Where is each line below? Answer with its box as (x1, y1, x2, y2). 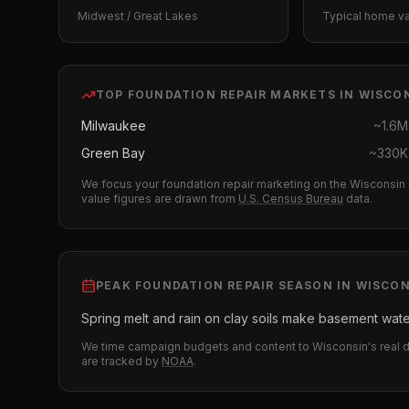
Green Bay (81, 145, 145, 161)
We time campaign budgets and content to (81, 340, 312, 353)
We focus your (81, 177, 162, 191)
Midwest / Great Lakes (78, 9, 198, 23)
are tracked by (81, 354, 159, 368)
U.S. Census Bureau (238, 192, 343, 205)
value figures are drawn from (81, 192, 236, 205)
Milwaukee (81, 118, 146, 133)
